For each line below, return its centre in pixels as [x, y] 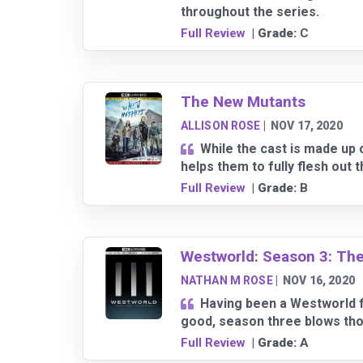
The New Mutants [243, 102]
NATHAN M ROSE [226, 281]
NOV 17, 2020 [307, 126]
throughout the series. [250, 12]
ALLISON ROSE [220, 126]
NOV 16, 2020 [319, 281]
